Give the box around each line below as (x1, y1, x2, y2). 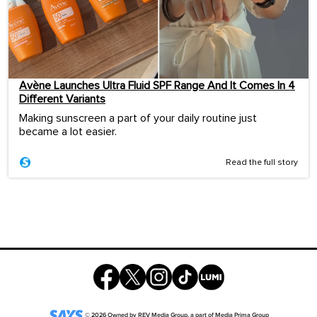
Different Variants (19, 93, 105, 105)
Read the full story (226, 158, 298, 168)
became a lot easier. (19, 126, 117, 138)
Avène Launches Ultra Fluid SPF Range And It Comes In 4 (19, 80, 295, 92)
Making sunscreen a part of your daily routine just (19, 113, 257, 125)
